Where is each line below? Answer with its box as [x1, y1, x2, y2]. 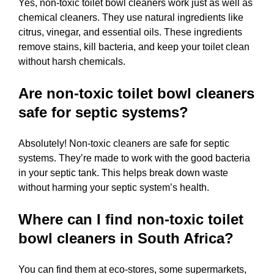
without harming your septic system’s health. [18, 182, 209, 193]
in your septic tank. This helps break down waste [18, 167, 228, 178]
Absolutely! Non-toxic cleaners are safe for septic [18, 138, 229, 149]
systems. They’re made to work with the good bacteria [18, 152, 250, 163]
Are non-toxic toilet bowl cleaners [18, 84, 254, 102]
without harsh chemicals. [18, 56, 125, 67]
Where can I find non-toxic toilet [18, 210, 243, 228]
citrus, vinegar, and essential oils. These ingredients [18, 26, 242, 37]
